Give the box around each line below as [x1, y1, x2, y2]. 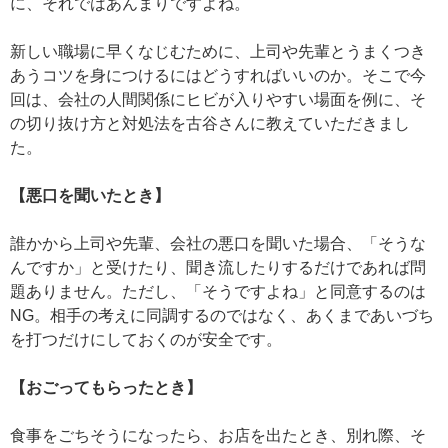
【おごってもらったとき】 [10, 379, 202, 397]
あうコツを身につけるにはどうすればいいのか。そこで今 [10, 67, 426, 85]
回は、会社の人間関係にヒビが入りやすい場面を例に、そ [10, 91, 426, 109]
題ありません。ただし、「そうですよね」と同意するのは [10, 283, 426, 301]
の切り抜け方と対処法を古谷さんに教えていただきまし [10, 115, 410, 133]
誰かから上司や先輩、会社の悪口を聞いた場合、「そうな [10, 235, 426, 253]
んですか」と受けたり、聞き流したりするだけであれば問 [10, 259, 426, 277]
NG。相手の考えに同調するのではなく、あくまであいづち [10, 307, 434, 325]
